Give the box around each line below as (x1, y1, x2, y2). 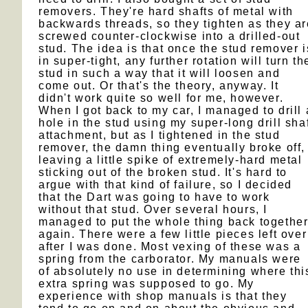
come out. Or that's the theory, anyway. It (38, 80, 279, 91)
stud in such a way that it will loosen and (38, 67, 280, 79)
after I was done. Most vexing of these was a (38, 241, 301, 252)
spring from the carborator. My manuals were (38, 253, 301, 265)
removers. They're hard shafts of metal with (38, 5, 294, 17)
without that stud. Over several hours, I (38, 203, 268, 215)
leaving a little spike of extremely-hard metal (38, 154, 302, 166)
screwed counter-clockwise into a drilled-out (38, 30, 300, 42)
